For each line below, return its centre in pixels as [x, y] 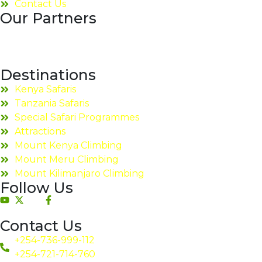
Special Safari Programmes [77, 117]
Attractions [40, 131]
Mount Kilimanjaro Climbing [80, 173]
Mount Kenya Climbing [68, 145]
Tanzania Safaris [52, 103]
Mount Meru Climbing [67, 159]
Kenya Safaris [45, 89]
